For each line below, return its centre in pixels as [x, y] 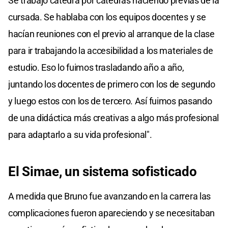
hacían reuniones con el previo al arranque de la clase [111, 34]
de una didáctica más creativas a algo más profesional [114, 118]
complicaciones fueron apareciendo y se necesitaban [112, 213]
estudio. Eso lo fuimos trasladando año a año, [96, 68]
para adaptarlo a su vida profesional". [80, 135]
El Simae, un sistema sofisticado [103, 172]
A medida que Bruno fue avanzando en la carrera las [110, 196]
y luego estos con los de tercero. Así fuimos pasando [110, 101]
